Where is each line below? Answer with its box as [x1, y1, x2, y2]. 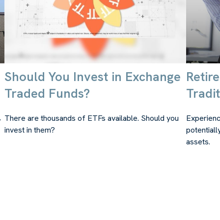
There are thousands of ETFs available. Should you [4, 112, 179, 123]
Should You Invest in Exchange [4, 68, 181, 85]
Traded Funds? [4, 84, 90, 102]
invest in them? [4, 124, 55, 135]
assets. [186, 136, 210, 147]
